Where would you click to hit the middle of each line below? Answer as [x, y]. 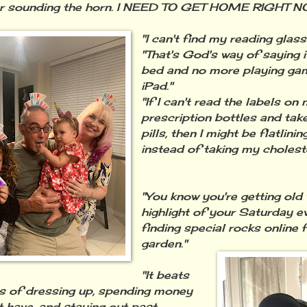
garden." [164, 244]
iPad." [157, 86]
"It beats [165, 275]
